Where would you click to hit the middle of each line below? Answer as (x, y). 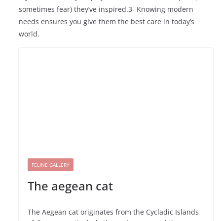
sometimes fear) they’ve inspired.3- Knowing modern (106, 9)
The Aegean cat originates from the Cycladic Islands (113, 212)
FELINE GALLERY (51, 165)
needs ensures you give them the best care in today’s (107, 21)
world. (29, 34)
